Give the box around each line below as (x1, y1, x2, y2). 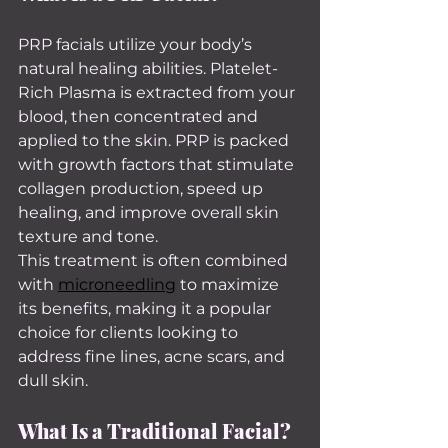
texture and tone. (18, 227, 158, 246)
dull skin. (18, 371, 88, 390)
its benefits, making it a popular (18, 299, 275, 318)
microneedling (58, 275, 176, 294)
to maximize (176, 275, 283, 294)
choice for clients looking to (18, 323, 242, 342)
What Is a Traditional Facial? (18, 417, 291, 444)
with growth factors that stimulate (18, 155, 298, 174)
